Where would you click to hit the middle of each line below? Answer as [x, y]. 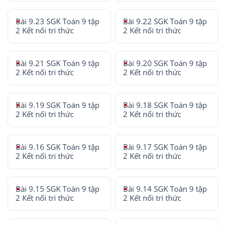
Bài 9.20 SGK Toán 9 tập [165, 63]
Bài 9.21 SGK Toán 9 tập [58, 63]
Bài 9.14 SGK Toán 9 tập [165, 189]
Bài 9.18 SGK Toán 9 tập [165, 105]
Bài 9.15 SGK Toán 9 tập [58, 189]
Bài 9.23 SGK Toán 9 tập [58, 21]
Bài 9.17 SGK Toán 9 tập [165, 147]
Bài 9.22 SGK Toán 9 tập [165, 21]
